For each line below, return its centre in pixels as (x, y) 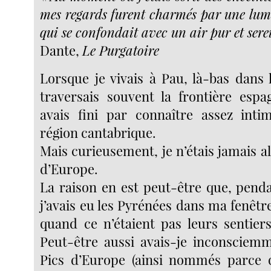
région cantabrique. (98, 133)
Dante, (61, 51)
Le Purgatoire (121, 51)
